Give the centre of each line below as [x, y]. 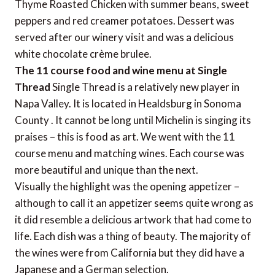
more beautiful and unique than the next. [107, 169]
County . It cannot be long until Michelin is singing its [133, 120]
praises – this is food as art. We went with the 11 [125, 136]
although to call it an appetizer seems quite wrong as [134, 203]
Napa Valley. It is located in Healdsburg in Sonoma [128, 103]
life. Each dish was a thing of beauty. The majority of [133, 236]
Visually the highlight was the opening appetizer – [127, 186]
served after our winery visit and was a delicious [124, 37]
